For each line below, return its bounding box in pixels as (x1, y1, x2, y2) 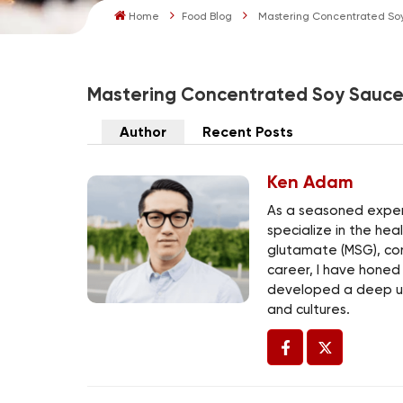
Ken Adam (267, 170, 354, 193)
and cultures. (267, 302, 351, 317)
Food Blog (182, 11, 233, 22)
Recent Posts (202, 122, 294, 140)
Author (120, 122, 167, 140)
